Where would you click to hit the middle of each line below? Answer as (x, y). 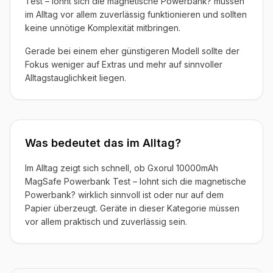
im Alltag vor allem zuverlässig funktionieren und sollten (136, 14)
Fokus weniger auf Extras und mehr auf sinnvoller (124, 64)
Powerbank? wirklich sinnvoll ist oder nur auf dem (124, 194)
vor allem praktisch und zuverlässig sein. (106, 221)
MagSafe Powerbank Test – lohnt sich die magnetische (136, 181)
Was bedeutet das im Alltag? (103, 143)
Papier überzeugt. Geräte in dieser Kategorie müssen (132, 208)
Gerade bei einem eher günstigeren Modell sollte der (132, 51)
